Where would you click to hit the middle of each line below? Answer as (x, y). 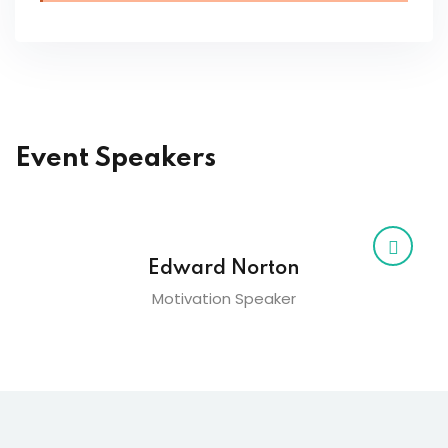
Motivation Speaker (224, 298)
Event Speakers (115, 158)
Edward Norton (224, 269)
